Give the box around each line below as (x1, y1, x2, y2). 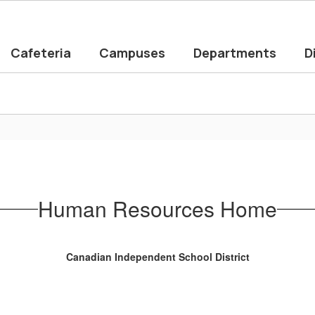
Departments (193, 44, 276, 61)
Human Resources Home (38, 193, 277, 224)
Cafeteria (11, 44, 71, 61)
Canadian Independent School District (65, 250, 250, 264)
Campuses (99, 44, 165, 61)
